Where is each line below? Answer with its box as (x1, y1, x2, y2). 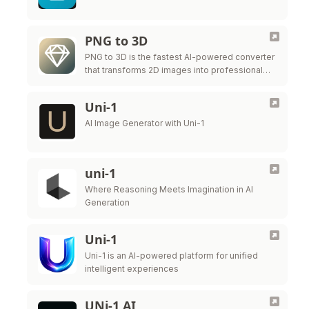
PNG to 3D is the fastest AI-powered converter (85, 52, 275, 62)
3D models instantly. (85, 78, 167, 88)
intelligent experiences (85, 263, 179, 274)
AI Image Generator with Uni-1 (85, 118, 204, 128)
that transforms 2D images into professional (85, 65, 263, 75)
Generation (85, 197, 130, 208)
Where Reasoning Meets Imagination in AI (85, 184, 253, 195)
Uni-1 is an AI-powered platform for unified (85, 250, 258, 261)
